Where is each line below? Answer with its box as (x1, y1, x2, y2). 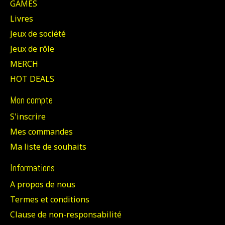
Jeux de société (10, 28, 66, 40)
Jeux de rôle (10, 43, 54, 55)
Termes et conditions (10, 193, 89, 205)
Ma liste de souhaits (10, 141, 86, 153)
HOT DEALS (10, 73, 54, 85)
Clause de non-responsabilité (10, 208, 122, 220)
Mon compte (10, 94, 53, 107)
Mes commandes (10, 126, 73, 138)
